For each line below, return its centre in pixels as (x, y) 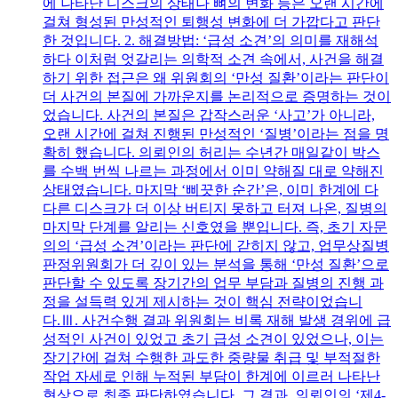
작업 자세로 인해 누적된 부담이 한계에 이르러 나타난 (211, 376)
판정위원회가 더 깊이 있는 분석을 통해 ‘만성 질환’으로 (216, 264)
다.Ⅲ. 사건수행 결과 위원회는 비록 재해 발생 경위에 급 (217, 320)
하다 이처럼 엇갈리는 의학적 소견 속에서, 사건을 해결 (213, 59)
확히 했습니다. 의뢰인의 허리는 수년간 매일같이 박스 (211, 152)
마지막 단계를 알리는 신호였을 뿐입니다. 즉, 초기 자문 (215, 227)
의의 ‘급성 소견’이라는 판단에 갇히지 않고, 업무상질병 (216, 245)
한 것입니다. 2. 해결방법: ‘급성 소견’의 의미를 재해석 (211, 40)
